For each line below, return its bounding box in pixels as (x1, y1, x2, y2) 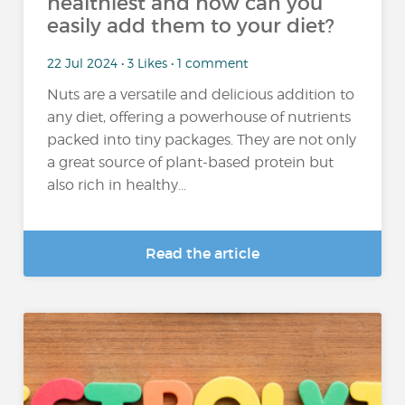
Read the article (146, 244, 259, 262)
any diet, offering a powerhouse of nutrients (47, 108, 352, 127)
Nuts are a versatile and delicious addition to (47, 86, 355, 104)
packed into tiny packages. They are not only (47, 131, 357, 149)
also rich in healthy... (47, 176, 187, 194)
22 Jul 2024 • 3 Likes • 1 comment (47, 54, 249, 71)
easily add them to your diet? (47, 14, 335, 38)
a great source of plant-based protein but (47, 154, 334, 172)
